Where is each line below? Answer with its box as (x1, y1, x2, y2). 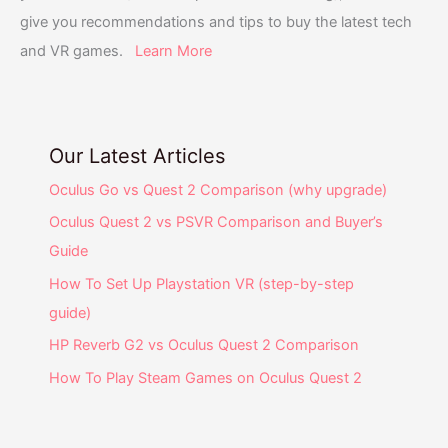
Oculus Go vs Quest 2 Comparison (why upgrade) (49, 180, 388, 199)
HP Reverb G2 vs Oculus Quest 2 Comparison (49, 336, 360, 355)
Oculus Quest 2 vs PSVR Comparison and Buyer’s (49, 213, 384, 232)
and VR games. (20, 41, 135, 60)
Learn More (135, 41, 212, 60)
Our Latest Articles (49, 143, 226, 168)
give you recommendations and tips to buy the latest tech (20, 12, 412, 31)
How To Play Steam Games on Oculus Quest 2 (49, 369, 363, 388)
